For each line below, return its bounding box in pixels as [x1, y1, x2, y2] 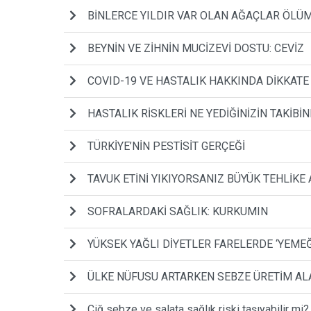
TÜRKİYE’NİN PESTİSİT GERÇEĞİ [87, 140, 245, 153]
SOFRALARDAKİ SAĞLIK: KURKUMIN [87, 205, 268, 219]
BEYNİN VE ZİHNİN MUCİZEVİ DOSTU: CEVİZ [87, 42, 304, 56]
